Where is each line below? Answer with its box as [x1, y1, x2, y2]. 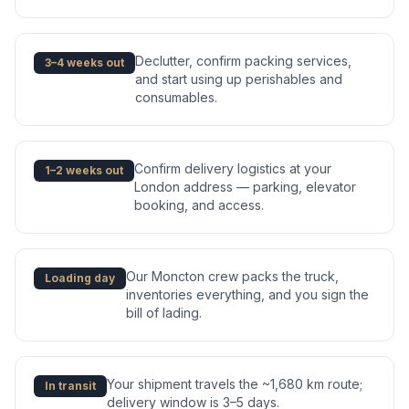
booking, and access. [134, 197, 264, 214]
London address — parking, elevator [134, 179, 356, 195]
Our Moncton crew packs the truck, [126, 268, 339, 285]
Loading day [45, 271, 115, 286]
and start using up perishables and [135, 71, 342, 88]
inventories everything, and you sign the [126, 287, 369, 303]
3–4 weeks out [45, 56, 124, 70]
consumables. [135, 89, 217, 106]
